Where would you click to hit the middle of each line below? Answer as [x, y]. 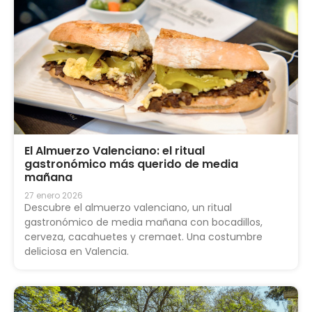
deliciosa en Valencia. [77, 252]
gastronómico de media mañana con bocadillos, [143, 223]
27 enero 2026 [54, 196]
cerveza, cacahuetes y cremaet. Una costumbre [143, 237]
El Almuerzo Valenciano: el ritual [115, 151]
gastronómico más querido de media [131, 164]
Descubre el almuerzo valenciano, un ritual [128, 208]
